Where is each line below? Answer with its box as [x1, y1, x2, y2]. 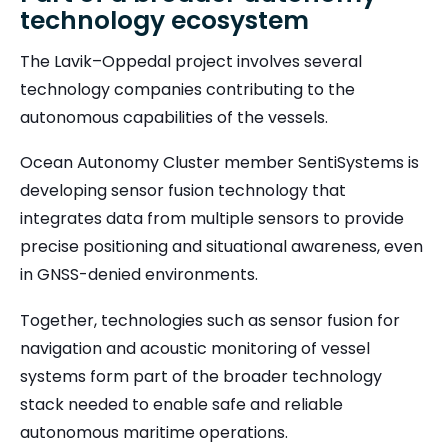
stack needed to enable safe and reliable [20, 392, 343, 416]
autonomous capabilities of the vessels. [20, 105, 328, 129]
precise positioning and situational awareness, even [20, 235, 423, 259]
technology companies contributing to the [20, 77, 355, 101]
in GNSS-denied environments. [20, 263, 258, 287]
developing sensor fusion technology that [20, 179, 346, 203]
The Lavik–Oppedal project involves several [20, 49, 362, 73]
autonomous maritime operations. [20, 420, 288, 444]
